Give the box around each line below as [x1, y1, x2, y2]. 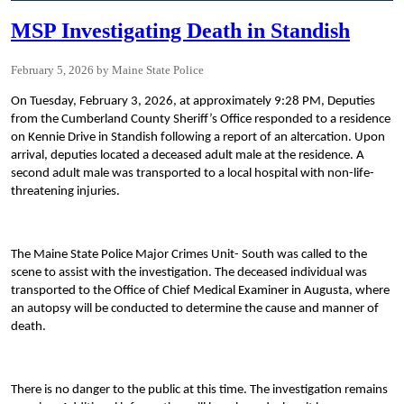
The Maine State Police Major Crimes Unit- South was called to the [11, 247, 367, 262]
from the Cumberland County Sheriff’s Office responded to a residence [11, 112, 390, 126]
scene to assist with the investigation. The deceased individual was [11, 265, 367, 280]
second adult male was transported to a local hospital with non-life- [11, 166, 374, 180]
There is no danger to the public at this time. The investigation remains [11, 382, 388, 397]
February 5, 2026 [11, 62, 94, 77]
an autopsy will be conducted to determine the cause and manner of [11, 301, 379, 316]
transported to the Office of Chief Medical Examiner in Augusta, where [11, 283, 390, 298]
